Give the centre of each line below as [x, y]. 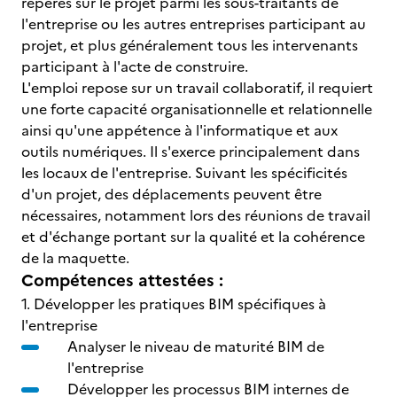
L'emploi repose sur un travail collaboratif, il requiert [197, 88]
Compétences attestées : [122, 280]
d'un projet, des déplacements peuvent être [171, 194]
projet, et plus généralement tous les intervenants [190, 45]
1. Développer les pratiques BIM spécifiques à [174, 304]
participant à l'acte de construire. [135, 66]
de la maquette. [75, 258]
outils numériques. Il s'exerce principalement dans [191, 152]
